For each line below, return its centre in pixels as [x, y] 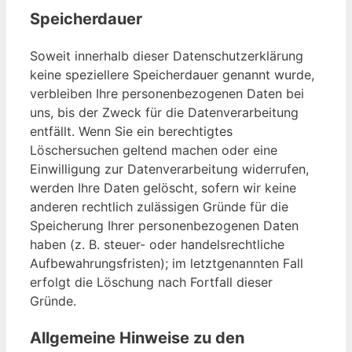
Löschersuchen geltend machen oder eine [154, 150]
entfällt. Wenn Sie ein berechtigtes [131, 132]
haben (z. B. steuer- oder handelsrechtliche [157, 245]
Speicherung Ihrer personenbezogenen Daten [164, 226]
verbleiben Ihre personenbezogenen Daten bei [167, 94]
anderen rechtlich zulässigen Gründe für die [159, 207]
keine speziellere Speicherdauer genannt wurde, [172, 75]
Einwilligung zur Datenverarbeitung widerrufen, [169, 169]
